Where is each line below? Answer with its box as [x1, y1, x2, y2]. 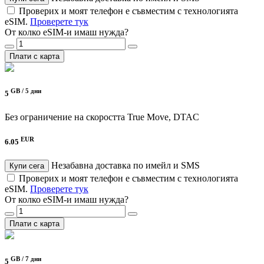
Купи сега [9, 161, 44, 171]
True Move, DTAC [127, 111, 199, 122]
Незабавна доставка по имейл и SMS [51, 160, 200, 171]
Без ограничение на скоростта [5, 111, 125, 122]
